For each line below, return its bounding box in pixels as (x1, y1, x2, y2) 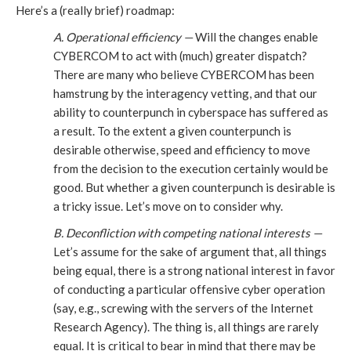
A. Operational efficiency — (53, 30, 195, 45)
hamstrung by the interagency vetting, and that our (53, 86, 317, 101)
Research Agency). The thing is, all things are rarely (53, 320, 319, 335)
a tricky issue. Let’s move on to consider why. (53, 199, 283, 214)
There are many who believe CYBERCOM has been (53, 67, 314, 82)
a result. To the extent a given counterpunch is (53, 124, 291, 139)
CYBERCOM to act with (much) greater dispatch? (53, 49, 307, 63)
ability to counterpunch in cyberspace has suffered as (53, 105, 328, 120)
